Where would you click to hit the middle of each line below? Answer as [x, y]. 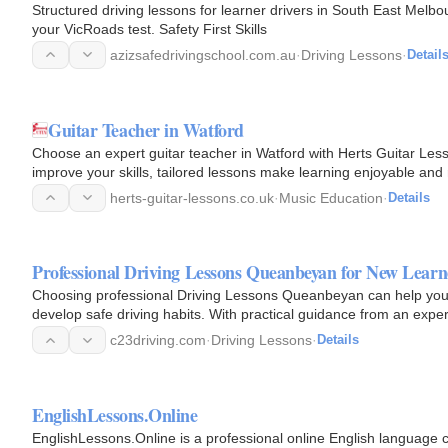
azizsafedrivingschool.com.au [203, 54]
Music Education [331, 197]
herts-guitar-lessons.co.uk [192, 197]
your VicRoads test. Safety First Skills [149, 28]
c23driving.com [158, 340]
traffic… [56, 333]
